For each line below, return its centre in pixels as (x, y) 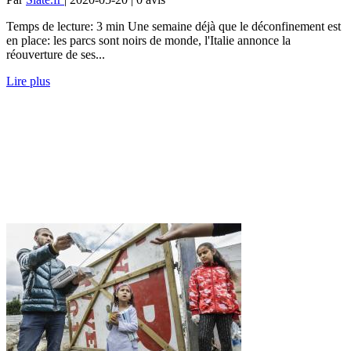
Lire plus (28, 81)
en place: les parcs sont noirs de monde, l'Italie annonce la (148, 40)
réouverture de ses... (56, 54)
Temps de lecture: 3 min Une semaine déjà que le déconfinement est (174, 26)
